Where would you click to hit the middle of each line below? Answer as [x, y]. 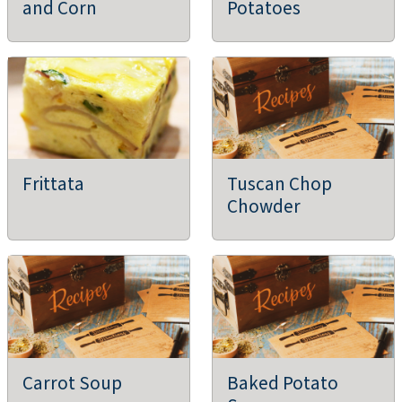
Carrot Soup [72, 383]
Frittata [53, 184]
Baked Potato [283, 383]
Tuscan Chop [280, 184]
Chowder [264, 207]
